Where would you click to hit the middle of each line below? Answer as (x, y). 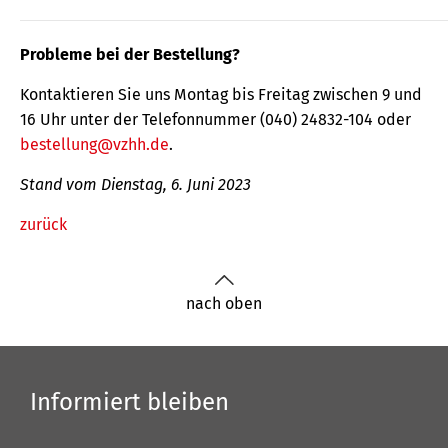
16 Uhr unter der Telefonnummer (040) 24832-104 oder (215, 119)
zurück (43, 224)
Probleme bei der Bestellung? (130, 54)
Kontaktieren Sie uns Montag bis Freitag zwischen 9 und (221, 94)
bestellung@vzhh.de (94, 144)
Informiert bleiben (129, 402)
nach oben (224, 303)
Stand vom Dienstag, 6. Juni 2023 (135, 184)
